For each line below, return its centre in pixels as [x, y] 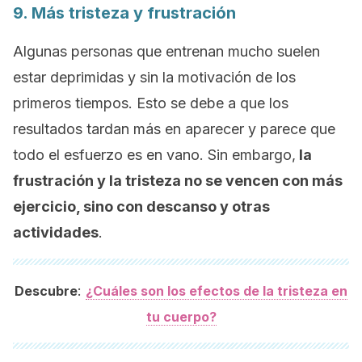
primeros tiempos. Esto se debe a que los [151, 103]
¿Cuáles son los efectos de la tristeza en [217, 291]
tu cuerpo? [181, 317]
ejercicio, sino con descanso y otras [141, 206]
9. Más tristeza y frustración [124, 13]
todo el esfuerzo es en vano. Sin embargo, [154, 155]
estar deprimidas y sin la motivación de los [154, 77]
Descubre [46, 291]
